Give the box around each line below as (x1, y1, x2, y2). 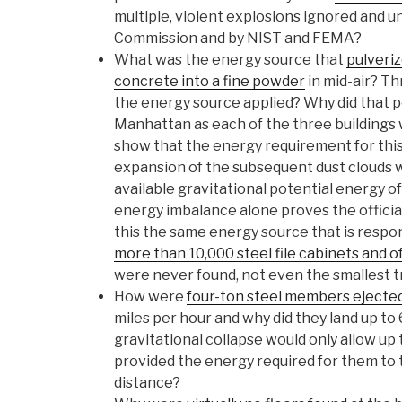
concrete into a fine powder (114, 73, 305, 91)
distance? (114, 374, 180, 392)
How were (114, 288, 187, 306)
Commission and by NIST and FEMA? (114, 30, 362, 48)
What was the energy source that (114, 51, 346, 69)
